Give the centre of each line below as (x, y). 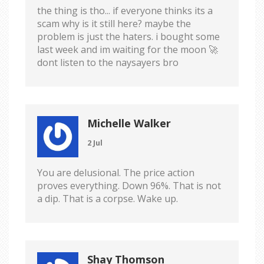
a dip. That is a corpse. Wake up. (108, 198)
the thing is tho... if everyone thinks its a (125, 10)
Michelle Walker (129, 123)
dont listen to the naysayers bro (108, 62)
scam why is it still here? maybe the (114, 23)
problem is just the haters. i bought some (128, 36)
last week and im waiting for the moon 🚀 (128, 49)
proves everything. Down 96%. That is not (129, 185)
